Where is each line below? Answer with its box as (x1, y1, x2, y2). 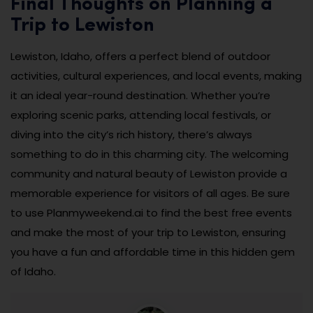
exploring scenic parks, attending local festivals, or (10, 108, 271, 123)
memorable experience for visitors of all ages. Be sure (10, 186, 290, 201)
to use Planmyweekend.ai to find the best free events (10, 205, 292, 221)
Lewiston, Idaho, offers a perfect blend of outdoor (10, 49, 270, 64)
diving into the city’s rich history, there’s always (10, 127, 252, 143)
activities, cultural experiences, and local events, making (10, 68, 302, 84)
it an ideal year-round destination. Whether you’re (10, 88, 270, 103)
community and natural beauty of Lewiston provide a (10, 166, 287, 182)
